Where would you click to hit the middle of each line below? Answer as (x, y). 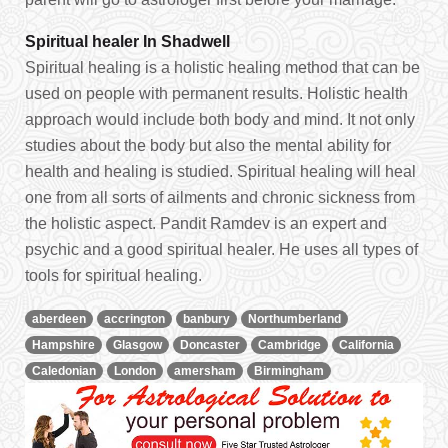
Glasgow (137, 344)
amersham (205, 370)
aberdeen (59, 318)
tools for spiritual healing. (113, 275)
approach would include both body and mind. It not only (220, 119)
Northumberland (294, 318)
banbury (206, 318)
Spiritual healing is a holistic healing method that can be (222, 67)
